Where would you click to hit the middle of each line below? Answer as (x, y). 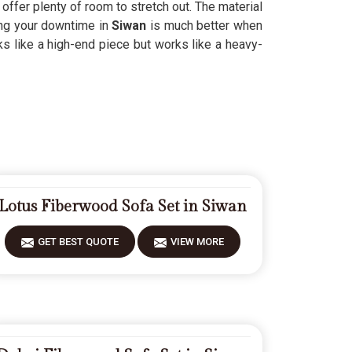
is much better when (205, 26)
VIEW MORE (197, 242)
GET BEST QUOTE (78, 242)
